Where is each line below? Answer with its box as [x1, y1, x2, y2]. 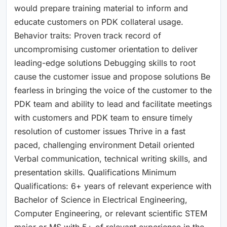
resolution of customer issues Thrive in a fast [14, 126, 185, 136]
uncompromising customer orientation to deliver [14, 44, 198, 54]
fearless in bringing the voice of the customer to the [14, 85, 212, 95]
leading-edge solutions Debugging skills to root [14, 57, 196, 68]
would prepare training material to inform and [14, 3, 188, 13]
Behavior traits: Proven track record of [14, 30, 161, 41]
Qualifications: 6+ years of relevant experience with [14, 180, 211, 191]
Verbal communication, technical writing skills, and [14, 153, 207, 164]
